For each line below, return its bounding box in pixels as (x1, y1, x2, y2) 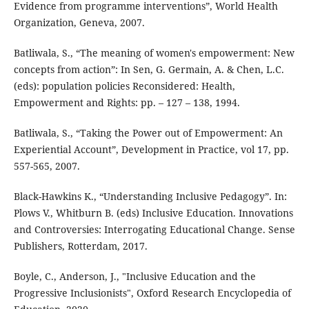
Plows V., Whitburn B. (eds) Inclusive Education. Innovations (13, 206, 293, 220)
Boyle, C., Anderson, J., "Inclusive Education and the (13, 270, 256, 283)
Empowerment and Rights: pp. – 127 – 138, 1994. (13, 96, 240, 110)
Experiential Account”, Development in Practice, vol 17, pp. (13, 143, 289, 157)
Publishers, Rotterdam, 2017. (13, 239, 148, 253)
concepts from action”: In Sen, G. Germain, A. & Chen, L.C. (13, 63, 284, 77)
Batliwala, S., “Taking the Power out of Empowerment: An (13, 126, 283, 140)
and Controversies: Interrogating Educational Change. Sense (13, 223, 295, 237)
